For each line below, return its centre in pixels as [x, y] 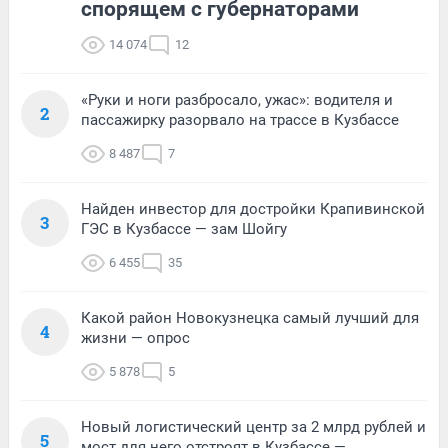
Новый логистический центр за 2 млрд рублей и [253, 427]
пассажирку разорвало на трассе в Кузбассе [240, 120]
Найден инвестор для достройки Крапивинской [253, 209]
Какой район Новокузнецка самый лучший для [250, 318]
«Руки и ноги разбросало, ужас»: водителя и [237, 100]
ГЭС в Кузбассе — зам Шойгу [184, 229]
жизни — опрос [135, 338]
